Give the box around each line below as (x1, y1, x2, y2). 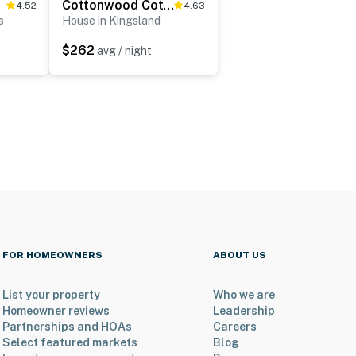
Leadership (213, 304, 275, 318)
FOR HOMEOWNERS (2, 250, 103, 261)
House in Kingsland (62, 14, 161, 28)
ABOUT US (213, 250, 266, 261)
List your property (2, 288, 100, 302)
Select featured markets (2, 336, 137, 350)
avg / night (97, 44, 152, 58)
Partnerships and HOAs (2, 320, 132, 334)
